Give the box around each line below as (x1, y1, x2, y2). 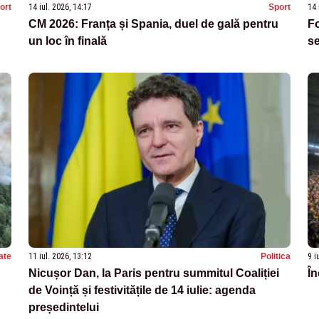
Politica (261, 251, 291, 261)
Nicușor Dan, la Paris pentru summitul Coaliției (28, 266, 279, 279)
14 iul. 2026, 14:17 (28, 1, 92, 12)
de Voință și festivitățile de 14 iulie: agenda (28, 283, 256, 296)
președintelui (28, 300, 99, 313)
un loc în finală (28, 34, 107, 47)
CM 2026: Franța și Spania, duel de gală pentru (28, 17, 278, 30)
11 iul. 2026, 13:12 (28, 251, 92, 261)
